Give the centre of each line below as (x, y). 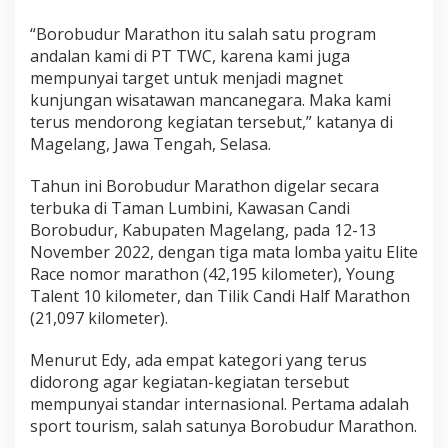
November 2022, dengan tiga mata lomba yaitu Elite (224, 251)
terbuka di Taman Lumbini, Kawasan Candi (190, 207)
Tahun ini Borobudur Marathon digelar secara (204, 185)
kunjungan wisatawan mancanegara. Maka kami (210, 99)
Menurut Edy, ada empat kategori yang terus (198, 359)
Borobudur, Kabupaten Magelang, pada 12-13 (203, 229)
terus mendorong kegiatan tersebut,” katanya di (211, 121)
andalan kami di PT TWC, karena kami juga (190, 55)
